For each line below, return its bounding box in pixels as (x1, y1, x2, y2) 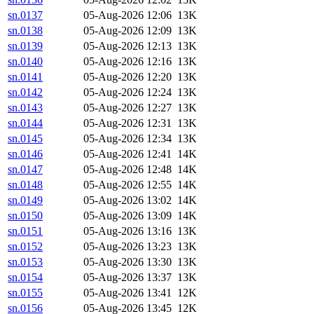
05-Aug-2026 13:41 (83, 287, 172, 299)
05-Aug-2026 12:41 (83, 148, 172, 161)
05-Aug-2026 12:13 (83, 40, 172, 53)
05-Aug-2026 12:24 (83, 86, 172, 99)
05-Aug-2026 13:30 (83, 256, 172, 268)
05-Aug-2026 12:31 (83, 117, 172, 130)
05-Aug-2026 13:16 (83, 225, 172, 238)
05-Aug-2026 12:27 (83, 102, 172, 114)
